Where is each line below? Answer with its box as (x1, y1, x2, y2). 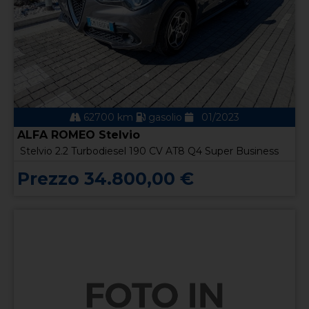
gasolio (146, 110, 185, 123)
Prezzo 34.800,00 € (17, 168, 194, 189)
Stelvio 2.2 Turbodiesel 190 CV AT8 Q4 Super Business (20, 144, 279, 157)
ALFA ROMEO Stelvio (17, 128, 140, 141)
